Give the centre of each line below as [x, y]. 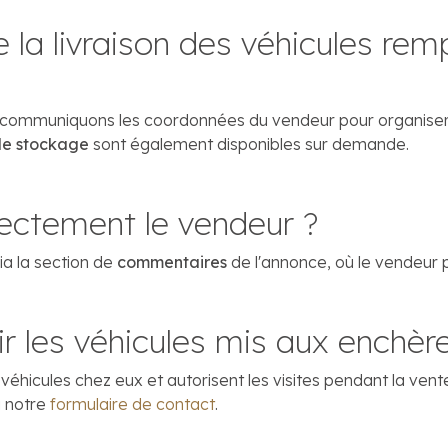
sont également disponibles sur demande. [249, 144]
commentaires [172, 262]
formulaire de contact [132, 404]
